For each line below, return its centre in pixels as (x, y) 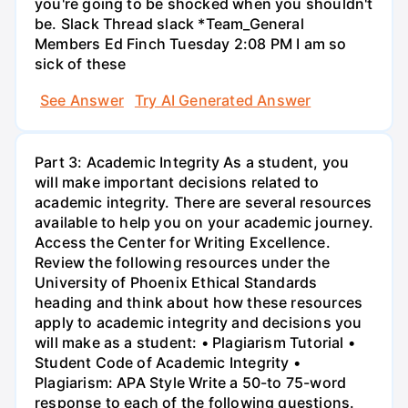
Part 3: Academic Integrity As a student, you (192, 162)
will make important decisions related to (177, 182)
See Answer (82, 100)
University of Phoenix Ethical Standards (176, 282)
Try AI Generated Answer (223, 100)
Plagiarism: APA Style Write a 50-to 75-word (191, 382)
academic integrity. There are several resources (203, 202)
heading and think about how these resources (199, 302)
